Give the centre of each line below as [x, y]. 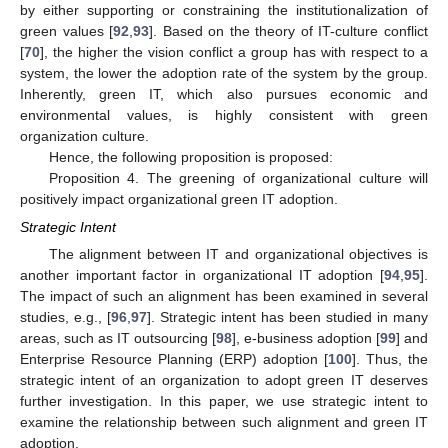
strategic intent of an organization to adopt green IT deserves [224, 379]
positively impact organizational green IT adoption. [179, 198]
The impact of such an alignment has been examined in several [224, 295]
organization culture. [84, 135]
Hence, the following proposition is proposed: [190, 156]
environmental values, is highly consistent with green [224, 114]
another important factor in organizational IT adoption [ [202, 274]
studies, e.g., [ [65, 316]
